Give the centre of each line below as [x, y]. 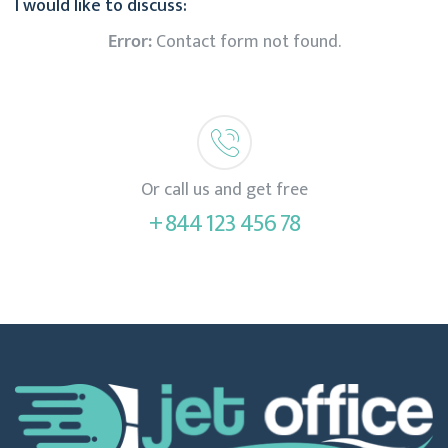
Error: [129, 41]
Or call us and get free [224, 189]
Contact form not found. [246, 41]
